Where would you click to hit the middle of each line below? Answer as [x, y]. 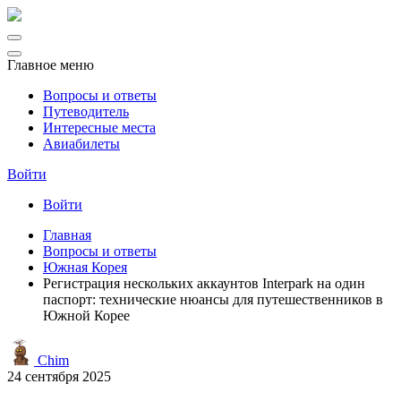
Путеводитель [86, 111]
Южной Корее [86, 316]
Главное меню [51, 65]
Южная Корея [85, 267]
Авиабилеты [81, 144]
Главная [67, 235]
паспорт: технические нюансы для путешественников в [213, 299]
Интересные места [99, 128]
